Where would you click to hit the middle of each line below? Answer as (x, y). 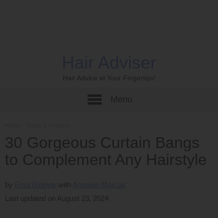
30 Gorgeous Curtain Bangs (102, 143)
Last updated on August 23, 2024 (57, 198)
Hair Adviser (109, 63)
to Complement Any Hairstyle (106, 160)
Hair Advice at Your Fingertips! (109, 78)
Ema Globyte (36, 185)
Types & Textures (48, 126)
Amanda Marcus (99, 185)
